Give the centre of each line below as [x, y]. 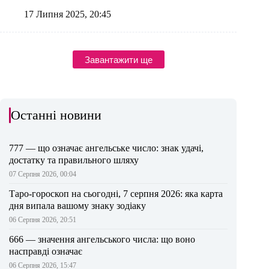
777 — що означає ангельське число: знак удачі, [106, 148]
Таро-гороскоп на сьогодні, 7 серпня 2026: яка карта [116, 194]
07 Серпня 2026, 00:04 [43, 174]
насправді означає [46, 252]
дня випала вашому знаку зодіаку [77, 206]
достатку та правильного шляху [74, 160]
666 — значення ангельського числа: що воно [102, 240]
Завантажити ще [118, 59]
